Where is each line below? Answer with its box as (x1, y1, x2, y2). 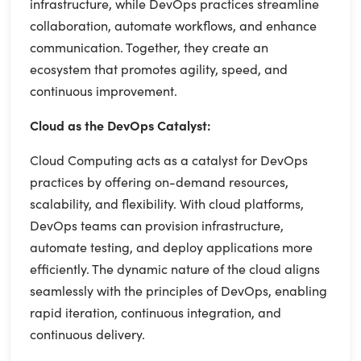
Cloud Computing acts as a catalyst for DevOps (30, 150, 308, 168)
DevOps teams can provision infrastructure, (30, 215, 284, 234)
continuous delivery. (30, 324, 145, 342)
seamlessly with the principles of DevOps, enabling (30, 280, 327, 299)
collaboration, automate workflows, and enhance (30, 15, 317, 34)
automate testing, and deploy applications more (30, 237, 313, 255)
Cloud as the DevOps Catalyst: (30, 115, 211, 134)
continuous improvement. (30, 81, 177, 99)
